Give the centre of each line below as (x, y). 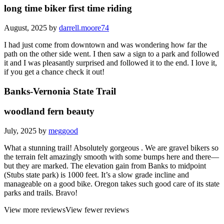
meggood (63, 131)
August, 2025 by (31, 27)
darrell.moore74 (84, 27)
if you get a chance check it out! (54, 71)
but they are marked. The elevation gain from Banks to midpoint (105, 166)
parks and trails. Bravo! (41, 193)
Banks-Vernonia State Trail (60, 91)
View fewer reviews (97, 210)
